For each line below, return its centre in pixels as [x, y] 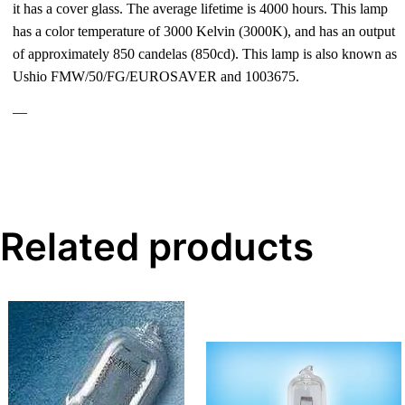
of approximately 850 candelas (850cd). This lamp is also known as [205, 54]
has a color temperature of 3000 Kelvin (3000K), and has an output [204, 31]
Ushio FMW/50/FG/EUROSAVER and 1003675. [156, 76]
